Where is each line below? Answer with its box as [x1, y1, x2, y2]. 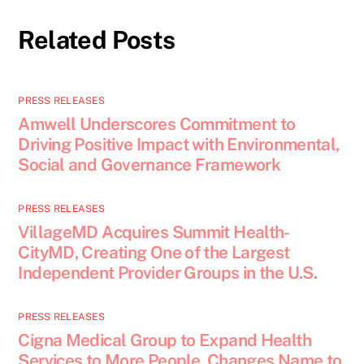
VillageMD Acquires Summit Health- [18, 222, 290, 243]
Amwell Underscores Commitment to [18, 114, 296, 135]
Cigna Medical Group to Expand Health [18, 330, 311, 351]
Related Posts [18, 24, 175, 54]
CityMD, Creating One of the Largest [18, 242, 290, 263]
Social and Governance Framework [18, 154, 281, 175]
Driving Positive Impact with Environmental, [18, 134, 340, 155]
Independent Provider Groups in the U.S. [18, 262, 318, 284]
